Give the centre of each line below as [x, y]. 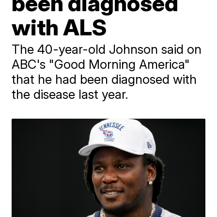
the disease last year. [70, 94]
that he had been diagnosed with [104, 79]
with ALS [59, 27]
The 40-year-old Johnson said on [107, 49]
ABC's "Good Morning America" [101, 64]
